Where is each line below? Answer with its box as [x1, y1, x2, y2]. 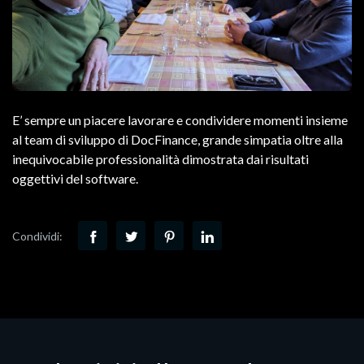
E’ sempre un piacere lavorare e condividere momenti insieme [12, 112, 348, 128]
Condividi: [12, 228, 63, 243]
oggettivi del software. [12, 171, 138, 187]
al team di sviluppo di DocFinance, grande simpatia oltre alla [12, 132, 343, 148]
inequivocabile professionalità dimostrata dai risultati [12, 151, 309, 167]
